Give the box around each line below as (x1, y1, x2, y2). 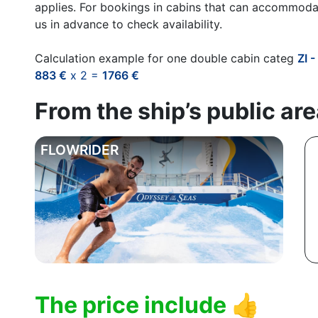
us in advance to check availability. (35, 16, 222, 31)
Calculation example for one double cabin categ (35, 50, 297, 65)
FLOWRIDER (40, 141, 119, 158)
